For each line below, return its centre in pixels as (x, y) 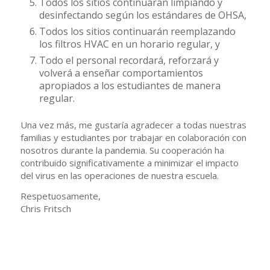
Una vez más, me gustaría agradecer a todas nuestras (133, 125)
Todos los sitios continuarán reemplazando (137, 31)
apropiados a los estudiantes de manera (130, 86)
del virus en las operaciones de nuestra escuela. (119, 175)
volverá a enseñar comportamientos (121, 73)
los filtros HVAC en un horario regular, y (129, 44)
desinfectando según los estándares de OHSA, (143, 15)
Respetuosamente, (60, 196)
